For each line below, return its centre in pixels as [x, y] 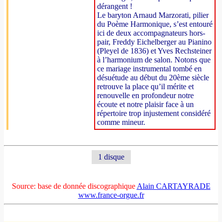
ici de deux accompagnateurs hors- [151, 33]
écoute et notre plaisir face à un [145, 104]
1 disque [111, 157]
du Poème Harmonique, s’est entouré [155, 24]
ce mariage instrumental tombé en [149, 69]
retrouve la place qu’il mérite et [145, 86]
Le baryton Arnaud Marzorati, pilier [153, 15]
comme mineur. [121, 122]
